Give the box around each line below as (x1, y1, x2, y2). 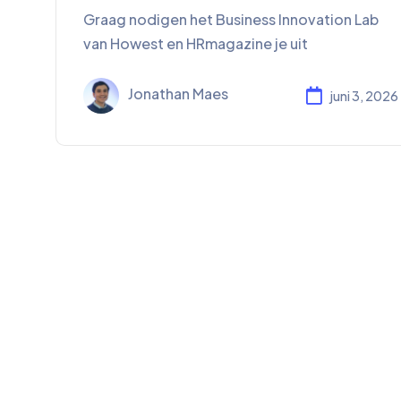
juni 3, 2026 (328, 87, 398, 104)
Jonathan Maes (128, 84, 228, 104)
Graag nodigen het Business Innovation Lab (83, 10, 379, 30)
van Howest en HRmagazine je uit (83, 34, 308, 54)
